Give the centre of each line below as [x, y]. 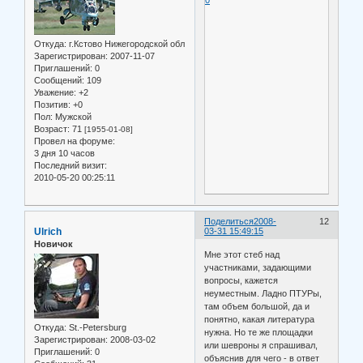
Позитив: [52, 104]
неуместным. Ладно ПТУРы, [263, 294]
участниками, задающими [258, 268]
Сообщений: [59, 80]
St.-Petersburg [96, 328]
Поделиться [229, 221]
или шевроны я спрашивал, [261, 346]
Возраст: [52, 128]
